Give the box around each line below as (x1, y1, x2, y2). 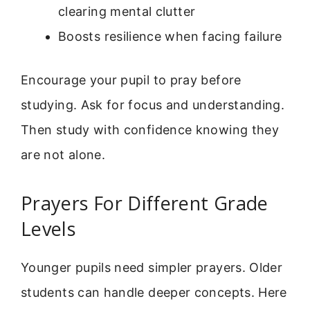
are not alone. (21, 147, 106, 163)
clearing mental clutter (58, 4, 196, 19)
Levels (21, 215, 76, 241)
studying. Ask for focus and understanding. (21, 98, 285, 113)
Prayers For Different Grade (21, 190, 268, 216)
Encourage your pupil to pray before (21, 73, 241, 88)
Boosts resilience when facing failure (58, 29, 282, 44)
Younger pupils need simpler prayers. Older (21, 259, 283, 275)
